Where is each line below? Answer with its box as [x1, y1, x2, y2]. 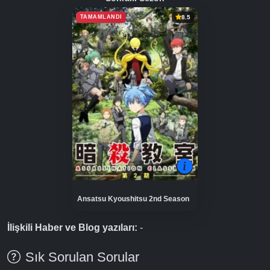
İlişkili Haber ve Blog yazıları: [7, 222, 137, 233]
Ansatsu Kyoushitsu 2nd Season [77, 194, 189, 203]
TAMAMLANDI [80, 13, 122, 20]
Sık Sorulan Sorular [25, 249, 139, 265]
